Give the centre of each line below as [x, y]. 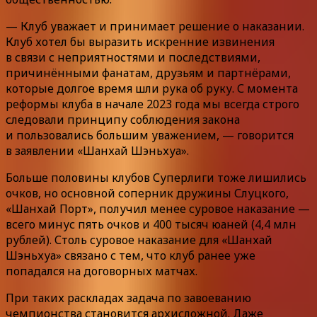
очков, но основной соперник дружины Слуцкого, [147, 194]
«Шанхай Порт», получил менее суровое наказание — [158, 209]
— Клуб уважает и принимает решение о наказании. [155, 27]
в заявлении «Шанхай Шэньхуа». [97, 151]
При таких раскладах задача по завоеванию [128, 298]
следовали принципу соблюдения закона [123, 120]
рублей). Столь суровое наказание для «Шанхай [139, 240]
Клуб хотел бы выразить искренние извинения [140, 42]
